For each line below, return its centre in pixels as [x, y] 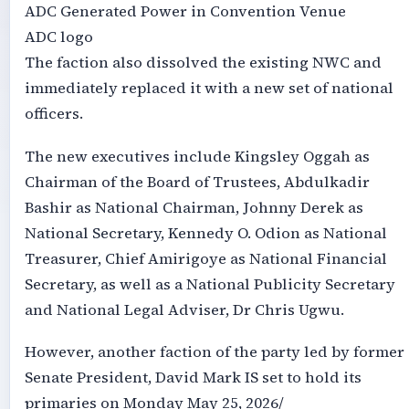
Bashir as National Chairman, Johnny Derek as [194, 207]
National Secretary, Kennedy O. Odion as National [205, 233]
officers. [53, 114]
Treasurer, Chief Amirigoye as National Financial [205, 258]
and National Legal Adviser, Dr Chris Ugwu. [184, 309]
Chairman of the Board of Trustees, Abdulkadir [197, 182]
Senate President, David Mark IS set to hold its [193, 378]
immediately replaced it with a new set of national [209, 89]
